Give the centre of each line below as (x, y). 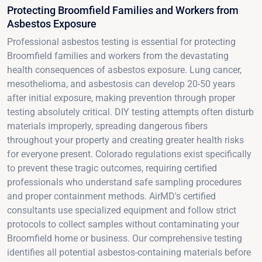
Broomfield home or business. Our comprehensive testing (125, 238)
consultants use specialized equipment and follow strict (122, 210)
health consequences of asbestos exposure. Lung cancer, (124, 70)
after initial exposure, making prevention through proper (121, 98)
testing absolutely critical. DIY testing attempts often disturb (130, 112)
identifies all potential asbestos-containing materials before (129, 252)
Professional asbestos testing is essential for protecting (121, 42)
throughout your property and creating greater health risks (125, 140)
